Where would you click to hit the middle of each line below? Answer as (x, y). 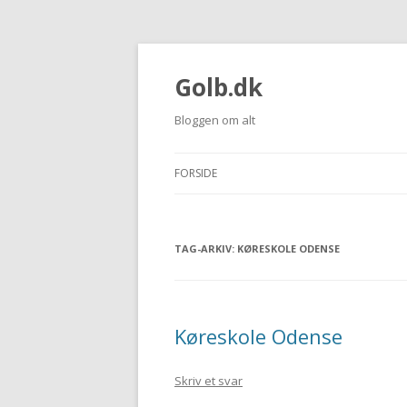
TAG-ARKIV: (206, 248)
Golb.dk (218, 87)
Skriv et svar (208, 381)
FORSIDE (196, 173)
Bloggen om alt (215, 120)
